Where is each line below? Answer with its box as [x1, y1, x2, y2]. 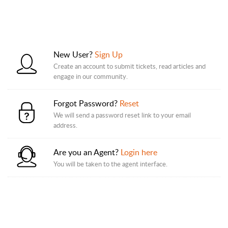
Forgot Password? [53, 98, 120, 109]
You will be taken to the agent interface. [53, 159, 167, 168]
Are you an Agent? [53, 147, 121, 158]
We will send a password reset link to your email [53, 110, 191, 120]
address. [53, 121, 77, 130]
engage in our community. [53, 72, 128, 81]
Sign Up [95, 49, 123, 60]
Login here [121, 147, 157, 158]
